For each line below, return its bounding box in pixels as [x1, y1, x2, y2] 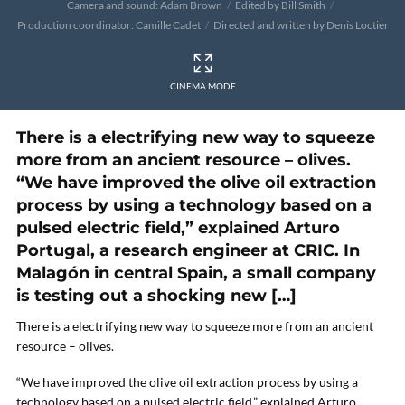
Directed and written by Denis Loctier [212, 18, 389, 32]
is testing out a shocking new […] [16, 286, 297, 306]
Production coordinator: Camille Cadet [16, 18, 201, 32]
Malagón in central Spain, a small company [16, 263, 376, 283]
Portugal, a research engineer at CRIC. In [16, 240, 360, 260]
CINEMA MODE [169, 80, 236, 91]
